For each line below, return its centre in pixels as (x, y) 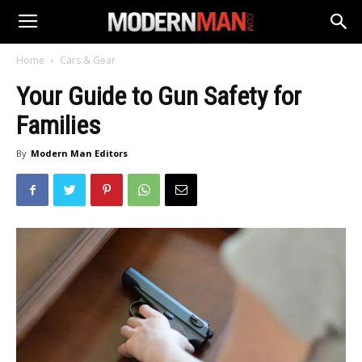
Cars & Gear (88, 60)
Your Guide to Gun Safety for (159, 96)
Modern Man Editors (79, 153)
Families (58, 125)
